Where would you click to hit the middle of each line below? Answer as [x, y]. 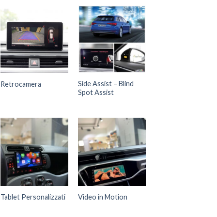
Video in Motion [102, 197]
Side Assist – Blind [106, 83]
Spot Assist [96, 92]
